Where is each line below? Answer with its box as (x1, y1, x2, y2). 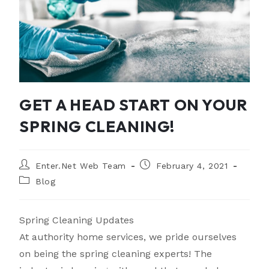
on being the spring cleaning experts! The (19, 248, 213, 260)
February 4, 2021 (156, 161, 228, 171)
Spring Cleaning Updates (19, 214, 134, 226)
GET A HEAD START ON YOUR (19, 95, 248, 115)
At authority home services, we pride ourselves (19, 231, 237, 243)
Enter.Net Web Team (35, 161, 126, 171)
